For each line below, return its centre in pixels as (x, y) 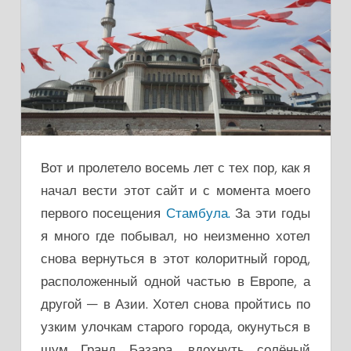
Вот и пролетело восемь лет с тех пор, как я (175, 167)
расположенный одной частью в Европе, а (175, 280)
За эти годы (270, 212)
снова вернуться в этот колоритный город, (175, 258)
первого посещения (103, 212)
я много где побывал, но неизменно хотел (175, 235)
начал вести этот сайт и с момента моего (175, 190)
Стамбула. (198, 212)
